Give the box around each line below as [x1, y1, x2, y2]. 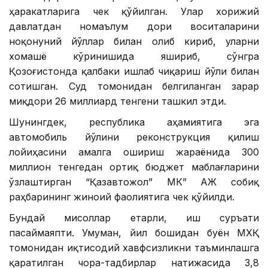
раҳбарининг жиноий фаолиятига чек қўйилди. [9, 190, 234, 203]
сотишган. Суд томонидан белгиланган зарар [9, 80, 259, 92]
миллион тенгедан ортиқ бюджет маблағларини [9, 160, 259, 173]
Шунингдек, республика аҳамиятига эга [9, 115, 259, 128]
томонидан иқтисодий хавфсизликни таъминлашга [9, 241, 259, 254]
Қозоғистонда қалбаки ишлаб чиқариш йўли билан [9, 65, 259, 77]
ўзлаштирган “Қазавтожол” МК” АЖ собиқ [9, 175, 259, 188]
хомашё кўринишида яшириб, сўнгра [9, 50, 259, 62]
